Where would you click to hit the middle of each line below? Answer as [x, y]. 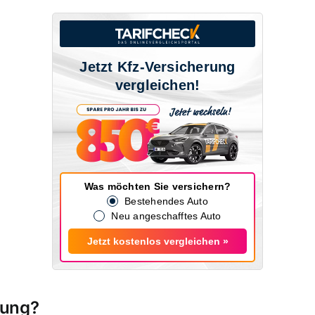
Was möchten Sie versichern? [157, 187]
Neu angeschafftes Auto [166, 216]
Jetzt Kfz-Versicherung [157, 67]
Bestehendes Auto [166, 201]
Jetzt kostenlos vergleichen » [157, 242]
